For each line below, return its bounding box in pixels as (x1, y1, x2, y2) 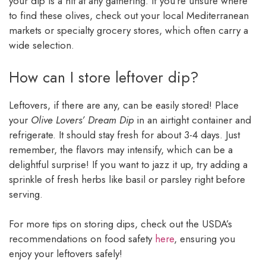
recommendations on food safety (9, 232, 155, 246)
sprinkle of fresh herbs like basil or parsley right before (9, 172, 245, 186)
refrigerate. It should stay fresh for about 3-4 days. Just (9, 127, 240, 142)
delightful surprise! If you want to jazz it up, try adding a (9, 157, 248, 172)
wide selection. (9, 38, 74, 53)
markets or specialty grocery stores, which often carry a (9, 23, 248, 38)
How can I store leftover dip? (9, 66, 199, 88)
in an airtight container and (134, 112, 251, 127)
